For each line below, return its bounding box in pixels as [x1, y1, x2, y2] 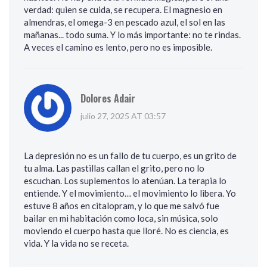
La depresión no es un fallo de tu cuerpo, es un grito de [24, 150, 237, 162]
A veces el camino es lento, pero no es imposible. [24, 42, 212, 53]
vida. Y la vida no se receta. [24, 238, 129, 249]
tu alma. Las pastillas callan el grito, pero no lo [24, 163, 204, 174]
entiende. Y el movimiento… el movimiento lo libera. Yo [24, 188, 236, 199]
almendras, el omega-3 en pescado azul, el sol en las [24, 17, 225, 28]
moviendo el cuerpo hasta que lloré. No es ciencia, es [24, 225, 229, 237]
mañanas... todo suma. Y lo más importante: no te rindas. [24, 29, 241, 41]
